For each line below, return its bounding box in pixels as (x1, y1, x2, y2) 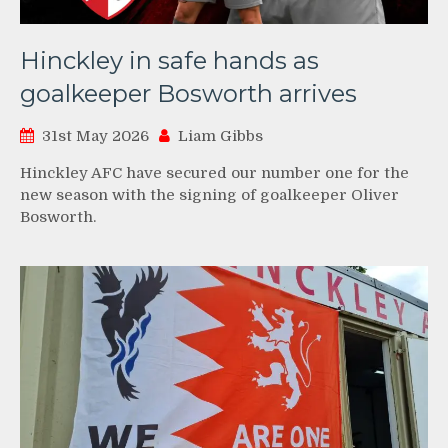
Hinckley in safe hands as (20, 46, 319, 76)
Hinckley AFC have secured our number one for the (20, 164, 409, 183)
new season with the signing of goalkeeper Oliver (20, 186, 399, 205)
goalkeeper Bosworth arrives (20, 79, 357, 109)
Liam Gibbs (178, 127, 263, 146)
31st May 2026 (42, 127, 149, 146)
